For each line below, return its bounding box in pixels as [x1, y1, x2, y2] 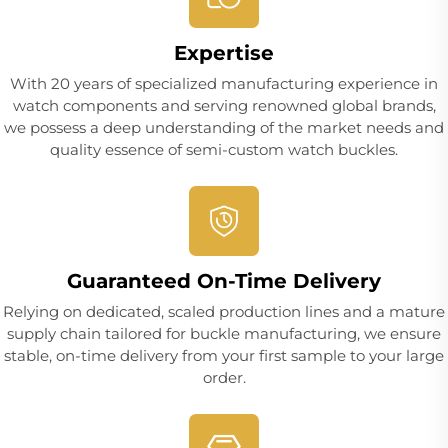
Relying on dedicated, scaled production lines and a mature [3, 302, 445, 322]
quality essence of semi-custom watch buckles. [50, 140, 398, 160]
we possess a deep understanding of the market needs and [4, 118, 444, 138]
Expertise [174, 41, 274, 66]
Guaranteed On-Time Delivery [67, 269, 381, 294]
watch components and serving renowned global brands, [12, 96, 436, 116]
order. [202, 368, 246, 388]
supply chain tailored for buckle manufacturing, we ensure [7, 324, 441, 344]
